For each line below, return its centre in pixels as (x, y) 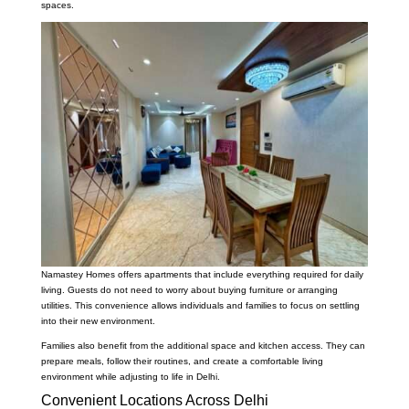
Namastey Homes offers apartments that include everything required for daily (202, 275)
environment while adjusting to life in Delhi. (130, 377)
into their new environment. (98, 321)
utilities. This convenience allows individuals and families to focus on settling (200, 306)
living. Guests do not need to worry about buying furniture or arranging (189, 290)
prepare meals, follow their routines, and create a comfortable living (182, 362)
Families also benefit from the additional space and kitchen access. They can (203, 346)
